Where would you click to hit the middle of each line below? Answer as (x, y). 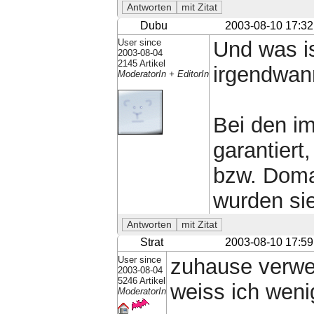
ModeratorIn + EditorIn (163, 74)
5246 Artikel (141, 280)
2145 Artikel (141, 63)
